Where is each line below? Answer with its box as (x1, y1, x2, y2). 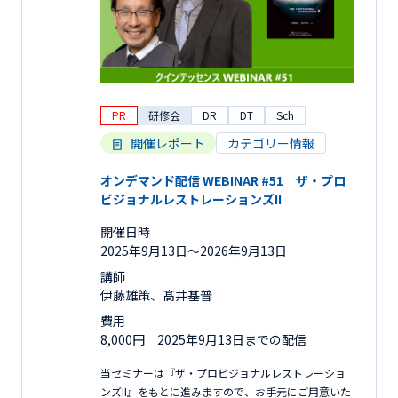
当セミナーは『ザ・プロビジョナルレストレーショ (100, 364, 346, 380)
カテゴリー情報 (227, 133, 314, 152)
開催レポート (131, 133, 205, 152)
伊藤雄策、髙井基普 (100, 285, 212, 304)
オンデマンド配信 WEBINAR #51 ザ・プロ (100, 171, 346, 189)
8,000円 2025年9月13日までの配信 (100, 330, 319, 348)
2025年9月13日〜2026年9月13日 (100, 241, 287, 259)
